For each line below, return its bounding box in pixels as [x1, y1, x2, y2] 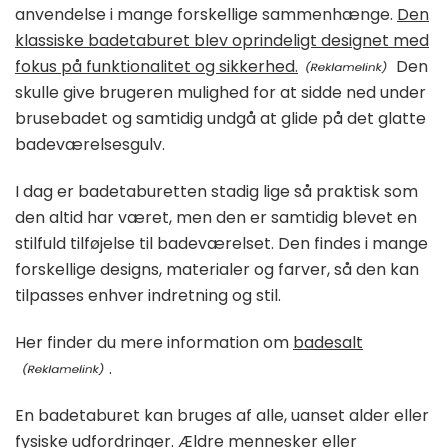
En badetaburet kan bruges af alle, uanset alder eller [15, 403, 429, 427]
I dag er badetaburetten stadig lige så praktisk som [15, 179, 418, 203]
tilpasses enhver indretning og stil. [15, 283, 281, 307]
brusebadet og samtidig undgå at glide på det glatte [15, 106, 426, 130]
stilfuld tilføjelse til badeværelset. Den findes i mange [15, 231, 428, 255]
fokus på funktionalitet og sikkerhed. [15, 54, 298, 78]
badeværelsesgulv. [15, 132, 165, 156]
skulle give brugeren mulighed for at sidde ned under [15, 80, 426, 104]
